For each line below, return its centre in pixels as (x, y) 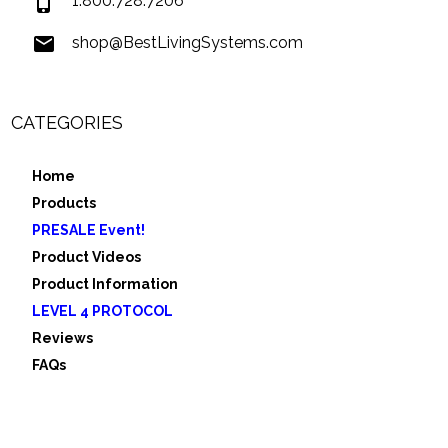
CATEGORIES (67, 123)
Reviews (63, 338)
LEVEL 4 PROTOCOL (103, 311)
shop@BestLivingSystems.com (188, 42)
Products (64, 203)
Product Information (105, 284)
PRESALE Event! (89, 230)
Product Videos (87, 257)
